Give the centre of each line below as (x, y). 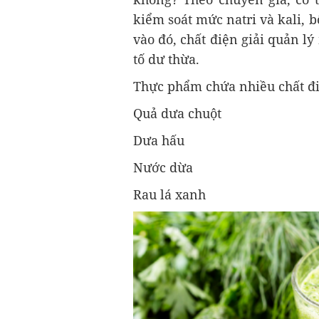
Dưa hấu (159, 141)
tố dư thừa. (166, 59)
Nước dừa (163, 168)
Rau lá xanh (169, 195)
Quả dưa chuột (177, 114)
